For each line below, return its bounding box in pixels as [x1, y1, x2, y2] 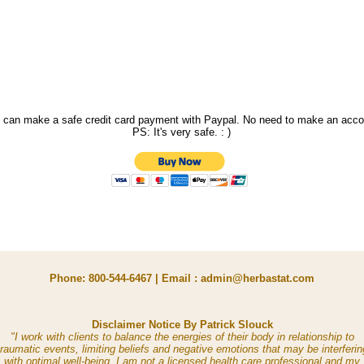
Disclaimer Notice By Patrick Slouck [91, 318, 273, 331]
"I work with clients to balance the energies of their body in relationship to [10, 331, 354, 343]
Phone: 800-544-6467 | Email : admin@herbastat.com [50, 272, 314, 284]
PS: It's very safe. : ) [132, 126, 231, 138]
